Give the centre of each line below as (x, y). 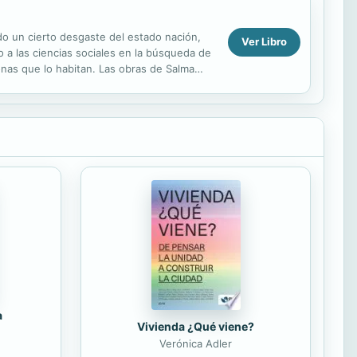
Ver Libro (264, 41)
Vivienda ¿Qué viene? (196, 326)
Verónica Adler (196, 343)
